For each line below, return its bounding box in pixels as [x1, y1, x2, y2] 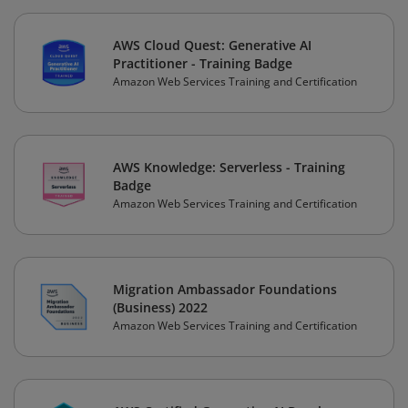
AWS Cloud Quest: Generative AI [113, 36, 311, 55]
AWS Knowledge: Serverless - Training [113, 158, 345, 177]
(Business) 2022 [113, 299, 208, 317]
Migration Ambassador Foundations [113, 280, 337, 299]
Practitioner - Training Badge [113, 55, 292, 73]
